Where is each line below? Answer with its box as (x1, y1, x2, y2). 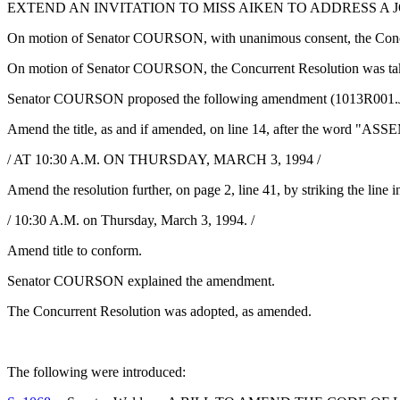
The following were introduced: (7, 364, 186, 379)
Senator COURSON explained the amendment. (7, 273, 275, 288)
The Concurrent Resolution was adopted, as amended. (7, 304, 312, 319)
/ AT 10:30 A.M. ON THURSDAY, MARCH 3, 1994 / (7, 152, 321, 167)
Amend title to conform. (7, 243, 142, 258)
